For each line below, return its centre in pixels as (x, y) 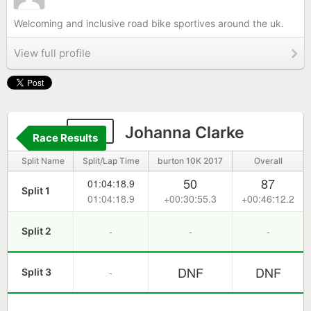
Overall (268, 161)
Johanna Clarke (183, 133)
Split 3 (36, 272)
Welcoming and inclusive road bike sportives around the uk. (149, 23)
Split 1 (36, 191)
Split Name (43, 161)
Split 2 (36, 231)
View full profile (52, 53)
